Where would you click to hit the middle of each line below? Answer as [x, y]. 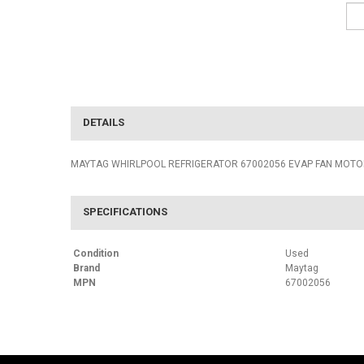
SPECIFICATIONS [125, 212]
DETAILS [104, 122]
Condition [96, 253]
